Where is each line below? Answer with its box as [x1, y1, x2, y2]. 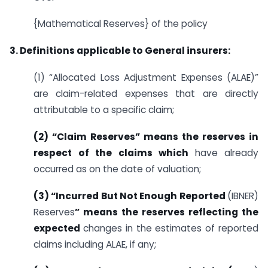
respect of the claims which [33, 146, 195, 159]
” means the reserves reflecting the [75, 205, 258, 218]
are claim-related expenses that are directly [33, 87, 258, 100]
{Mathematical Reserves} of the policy [33, 17, 208, 31]
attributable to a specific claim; [33, 103, 174, 117]
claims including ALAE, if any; [33, 237, 156, 251]
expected [33, 221, 83, 234]
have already [194, 146, 258, 159]
